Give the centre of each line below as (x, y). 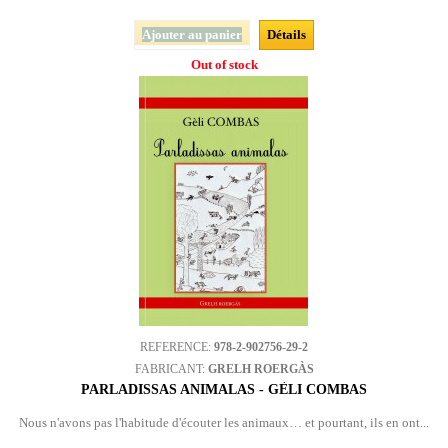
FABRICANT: (171, 369)
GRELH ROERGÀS (260, 369)
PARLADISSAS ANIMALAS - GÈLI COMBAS (224, 389)
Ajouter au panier (192, 34)
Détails (286, 34)
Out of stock (224, 64)
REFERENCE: (177, 347)
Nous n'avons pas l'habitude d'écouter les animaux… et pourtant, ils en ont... (224, 422)
